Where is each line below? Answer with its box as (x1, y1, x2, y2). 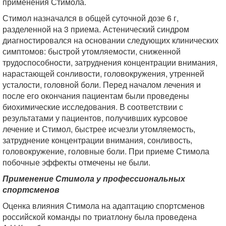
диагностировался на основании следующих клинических (3, 34, 218, 46)
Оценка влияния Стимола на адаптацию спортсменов (3, 199, 205, 211)
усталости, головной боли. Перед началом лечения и (3, 78, 201, 90)
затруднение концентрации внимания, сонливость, (3, 134, 192, 146)
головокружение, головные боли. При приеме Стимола (3, 145, 209, 157)
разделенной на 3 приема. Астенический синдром (3, 23, 189, 35)
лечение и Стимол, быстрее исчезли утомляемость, (3, 123, 195, 135)
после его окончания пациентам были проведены (3, 89, 189, 101)
